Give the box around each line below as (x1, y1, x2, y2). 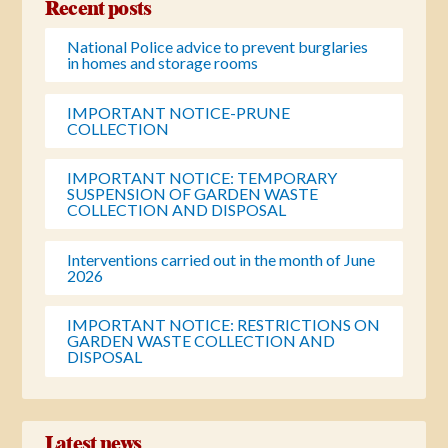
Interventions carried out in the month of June (67, 249, 376, 269)
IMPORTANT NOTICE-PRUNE (67, 102, 291, 122)
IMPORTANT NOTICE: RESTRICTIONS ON (67, 315, 381, 335)
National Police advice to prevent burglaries (67, 37, 369, 57)
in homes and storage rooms (67, 53, 259, 73)
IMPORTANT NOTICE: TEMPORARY (67, 168, 338, 188)
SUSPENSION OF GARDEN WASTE (67, 184, 319, 204)
